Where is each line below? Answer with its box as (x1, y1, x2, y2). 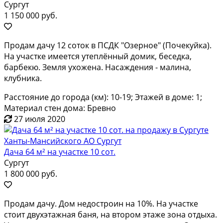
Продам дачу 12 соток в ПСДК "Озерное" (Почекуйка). (4, 39, 212, 51)
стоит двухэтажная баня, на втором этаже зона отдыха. (4, 209, 217, 220)
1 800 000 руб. (4, 168, 57, 179)
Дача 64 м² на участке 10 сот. (4, 146, 115, 157)
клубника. (4, 72, 42, 84)
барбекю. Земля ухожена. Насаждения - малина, (4, 61, 191, 73)
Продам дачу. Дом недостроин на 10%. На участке (4, 198, 198, 209)
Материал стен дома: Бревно (4, 102, 116, 113)
